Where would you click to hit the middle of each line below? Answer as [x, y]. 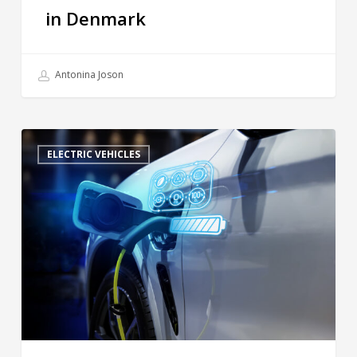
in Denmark [95, 19]
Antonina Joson [88, 75]
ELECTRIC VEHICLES [93, 155]
